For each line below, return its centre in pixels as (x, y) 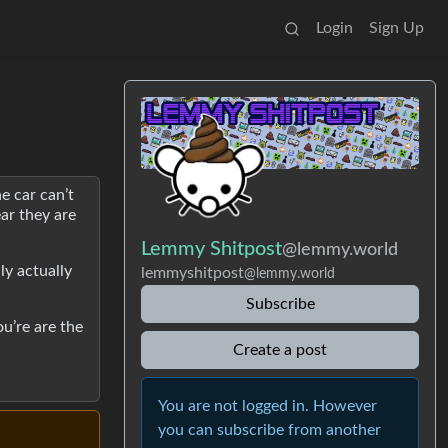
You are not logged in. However (267, 405)
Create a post (280, 349)
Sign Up (396, 28)
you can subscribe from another (269, 429)
